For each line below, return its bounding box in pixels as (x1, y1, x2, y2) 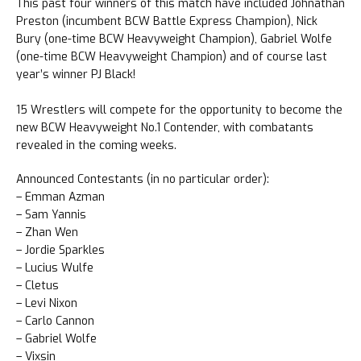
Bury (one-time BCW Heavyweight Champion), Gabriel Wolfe (16, 31, 332, 47)
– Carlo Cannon (16, 313, 94, 329)
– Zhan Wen (16, 224, 78, 240)
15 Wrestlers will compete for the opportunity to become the (16, 102, 342, 118)
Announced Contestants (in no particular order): (16, 171, 269, 187)
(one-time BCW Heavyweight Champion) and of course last (16, 48, 327, 64)
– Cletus (16, 277, 59, 293)
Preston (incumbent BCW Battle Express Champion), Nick (16, 13, 317, 29)
